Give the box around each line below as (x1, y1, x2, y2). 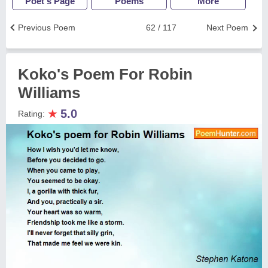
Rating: (18, 109, 47, 118)
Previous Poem (18, 23, 75, 32)
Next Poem (206, 23, 248, 32)
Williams (18, 84, 80, 102)
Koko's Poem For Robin (18, 65, 193, 83)
